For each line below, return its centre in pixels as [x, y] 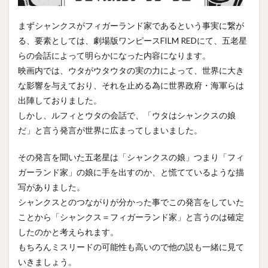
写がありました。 [51, 187]
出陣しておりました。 [60, 100]
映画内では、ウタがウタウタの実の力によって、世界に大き [131, 71]
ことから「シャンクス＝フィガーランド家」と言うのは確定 [131, 217]
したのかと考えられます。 [68, 232]
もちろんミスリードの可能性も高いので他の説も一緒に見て [131, 247]
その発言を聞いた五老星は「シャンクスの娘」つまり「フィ [131, 157]
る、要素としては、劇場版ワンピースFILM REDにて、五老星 [133, 41]
